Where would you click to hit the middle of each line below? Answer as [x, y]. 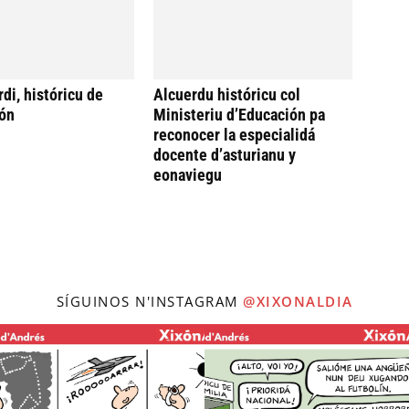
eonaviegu [188, 175]
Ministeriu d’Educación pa [239, 115]
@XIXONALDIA [298, 301]
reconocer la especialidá [234, 135]
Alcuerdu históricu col [227, 94]
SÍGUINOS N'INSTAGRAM [149, 301]
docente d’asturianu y [225, 155]
